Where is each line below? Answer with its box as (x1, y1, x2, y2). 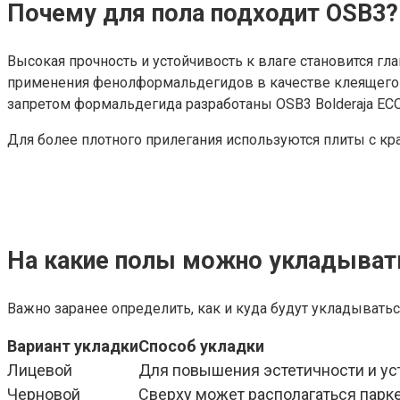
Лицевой (7, 361, 72, 380)
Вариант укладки (7, 337, 138, 356)
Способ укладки (138, 337, 264, 356)
